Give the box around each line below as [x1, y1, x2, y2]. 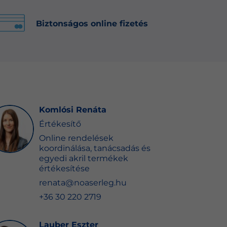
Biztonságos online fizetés [35, 19, 148, 29]
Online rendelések [39, 133, 113, 143]
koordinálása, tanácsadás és [39, 143, 150, 153]
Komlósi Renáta [39, 104, 106, 115]
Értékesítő [39, 119, 81, 129]
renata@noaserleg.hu [39, 177, 127, 187]
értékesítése [39, 163, 90, 173]
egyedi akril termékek [39, 153, 128, 163]
